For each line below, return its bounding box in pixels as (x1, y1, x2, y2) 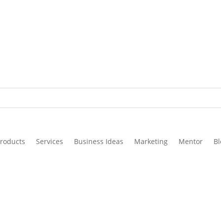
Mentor (178, 137, 203, 147)
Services (36, 137, 63, 147)
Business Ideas (74, 137, 123, 147)
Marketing (134, 137, 168, 147)
